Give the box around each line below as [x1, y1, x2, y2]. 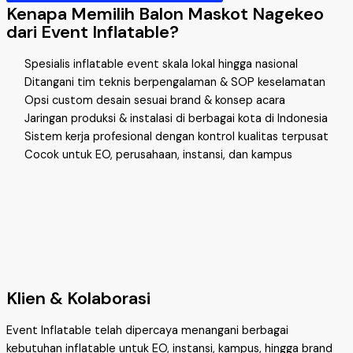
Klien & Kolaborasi [6, 287, 150, 310]
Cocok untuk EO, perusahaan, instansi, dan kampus [24, 147, 293, 163]
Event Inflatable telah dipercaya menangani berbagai [6, 322, 288, 338]
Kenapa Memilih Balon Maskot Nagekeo [6, 2, 324, 25]
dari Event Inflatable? [6, 20, 179, 43]
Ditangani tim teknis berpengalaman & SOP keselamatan [24, 75, 326, 91]
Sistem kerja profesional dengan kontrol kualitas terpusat [24, 129, 329, 145]
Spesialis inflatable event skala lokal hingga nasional [24, 57, 299, 72]
